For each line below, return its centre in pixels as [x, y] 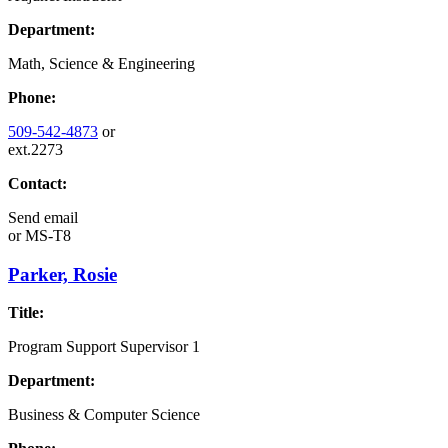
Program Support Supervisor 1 [104, 347]
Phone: [32, 97]
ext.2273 [35, 149]
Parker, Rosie [62, 274]
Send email [43, 217]
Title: [26, 313]
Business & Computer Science [104, 415]
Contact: [37, 183]
